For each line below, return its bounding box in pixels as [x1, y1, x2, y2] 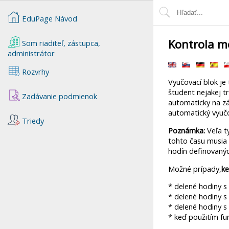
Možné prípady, [168, 163, 221, 174]
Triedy [19, 115, 44, 126]
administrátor [7, 48, 55, 58]
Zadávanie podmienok [19, 90, 97, 101]
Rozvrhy [19, 66, 49, 77]
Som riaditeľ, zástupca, [19, 37, 100, 48]
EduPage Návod [21, 13, 77, 24]
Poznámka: [168, 125, 205, 136]
